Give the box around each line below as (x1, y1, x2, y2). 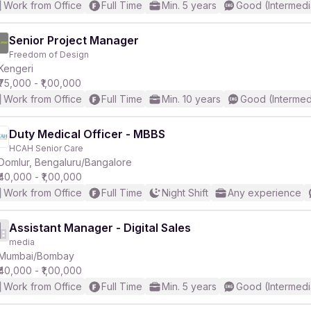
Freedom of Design (9, 49, 89, 60)
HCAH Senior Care (9, 143, 83, 153)
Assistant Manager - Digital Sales (9, 221, 191, 235)
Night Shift (162, 187, 208, 199)
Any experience (228, 187, 301, 199)
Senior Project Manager (9, 33, 139, 47)
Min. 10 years (162, 93, 221, 105)
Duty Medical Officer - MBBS (9, 127, 165, 141)
